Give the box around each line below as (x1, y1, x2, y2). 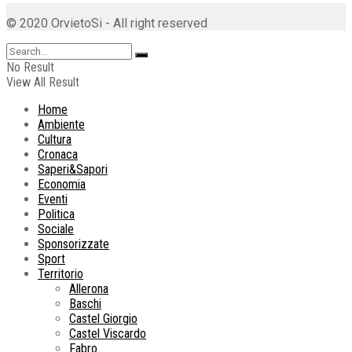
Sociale (38, 222, 74, 237)
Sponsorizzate (38, 236, 109, 252)
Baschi (69, 296, 101, 312)
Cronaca (38, 147, 78, 163)
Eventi (38, 192, 68, 207)
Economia (38, 177, 86, 192)
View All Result (6, 75, 79, 90)
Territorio (38, 266, 83, 282)
